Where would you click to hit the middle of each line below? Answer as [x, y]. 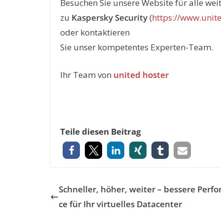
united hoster [141, 74]
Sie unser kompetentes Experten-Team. [137, 47]
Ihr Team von [87, 74]
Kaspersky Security [110, 18]
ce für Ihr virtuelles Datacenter [120, 204]
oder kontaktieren [95, 32]
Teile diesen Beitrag [101, 131]
